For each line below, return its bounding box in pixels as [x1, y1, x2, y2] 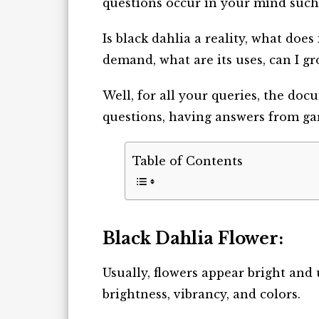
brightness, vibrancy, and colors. [103, 286, 304, 301]
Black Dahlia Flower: [103, 228, 283, 249]
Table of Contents [132, 153, 243, 168]
